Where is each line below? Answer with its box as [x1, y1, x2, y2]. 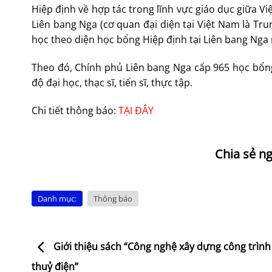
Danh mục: [38, 192, 76, 204]
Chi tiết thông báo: [32, 103, 118, 117]
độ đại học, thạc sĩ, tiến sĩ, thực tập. [32, 75, 192, 89]
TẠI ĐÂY [118, 103, 154, 117]
